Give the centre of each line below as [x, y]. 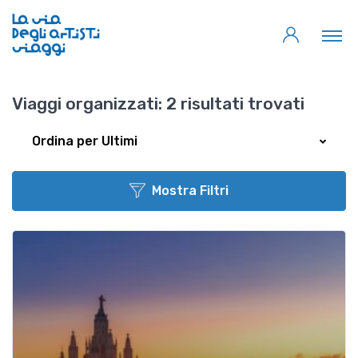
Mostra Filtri [190, 191]
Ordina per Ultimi [85, 141]
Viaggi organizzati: [87, 104]
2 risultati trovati [233, 104]
